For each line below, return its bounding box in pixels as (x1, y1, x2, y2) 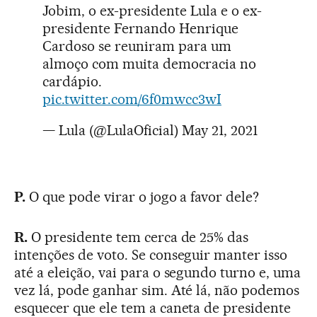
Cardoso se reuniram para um (42, 38, 231, 55)
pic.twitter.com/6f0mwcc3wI (42, 91, 221, 108)
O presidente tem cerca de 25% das (27, 229, 249, 246)
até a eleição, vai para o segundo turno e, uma (14, 264, 301, 282)
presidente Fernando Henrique (42, 20, 238, 38)
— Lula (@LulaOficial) (42, 122, 182, 139)
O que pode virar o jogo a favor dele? (25, 188, 260, 206)
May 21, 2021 (182, 122, 258, 139)
